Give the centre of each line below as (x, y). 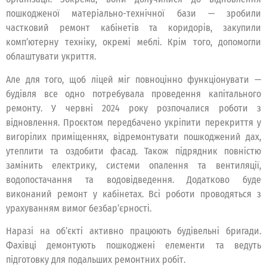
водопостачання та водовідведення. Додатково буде (133, 179)
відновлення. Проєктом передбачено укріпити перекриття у (133, 122)
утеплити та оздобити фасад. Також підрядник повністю (133, 151)
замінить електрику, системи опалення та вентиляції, (133, 165)
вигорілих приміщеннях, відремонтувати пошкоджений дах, (133, 136)
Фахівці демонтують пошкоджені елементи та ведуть (133, 246)
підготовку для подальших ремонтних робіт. (96, 260)
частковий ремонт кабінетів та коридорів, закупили (133, 28)
